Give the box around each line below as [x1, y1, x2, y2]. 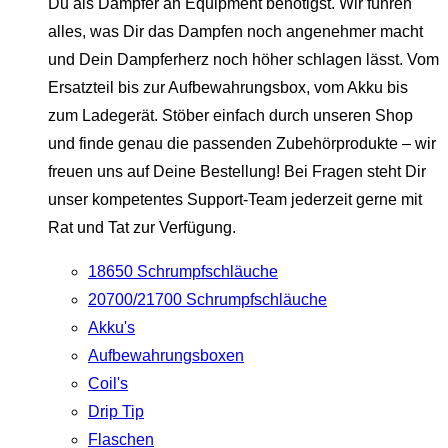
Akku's [88, 319, 135, 337]
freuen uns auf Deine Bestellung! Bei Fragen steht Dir [48, 163, 426, 181]
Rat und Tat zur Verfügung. [48, 219, 236, 237]
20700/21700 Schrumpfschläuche [88, 291, 327, 309]
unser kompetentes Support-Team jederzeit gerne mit [48, 191, 422, 209]
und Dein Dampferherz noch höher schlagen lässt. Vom [48, 51, 439, 69]
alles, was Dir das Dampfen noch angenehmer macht [48, 23, 423, 41]
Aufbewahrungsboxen [88, 347, 244, 365]
